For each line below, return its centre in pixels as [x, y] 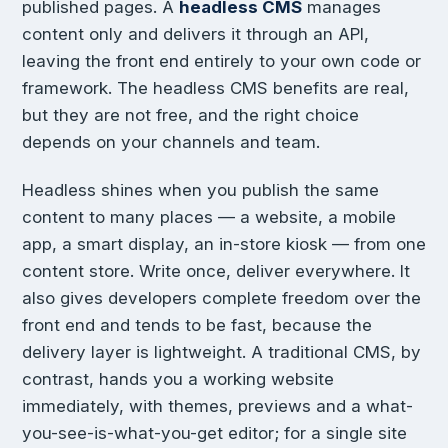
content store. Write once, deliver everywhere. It [216, 271]
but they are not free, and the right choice [190, 114]
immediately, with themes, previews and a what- [217, 406]
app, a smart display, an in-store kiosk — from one [224, 244]
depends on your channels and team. [171, 141]
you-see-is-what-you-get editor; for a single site [214, 433]
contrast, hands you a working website [178, 379]
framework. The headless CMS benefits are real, [215, 87]
